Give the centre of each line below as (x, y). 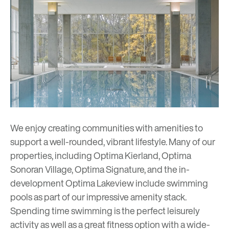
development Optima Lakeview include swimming (109, 183)
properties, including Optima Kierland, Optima (101, 155)
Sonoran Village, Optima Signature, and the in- (100, 169)
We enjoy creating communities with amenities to (107, 128)
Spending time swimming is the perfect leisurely (105, 210)
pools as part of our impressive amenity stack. (98, 197)
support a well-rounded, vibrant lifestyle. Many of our (113, 141)
